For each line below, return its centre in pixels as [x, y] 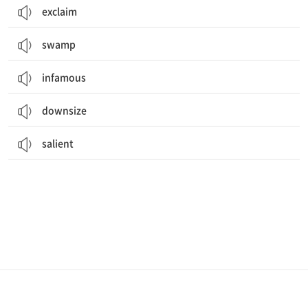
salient [58, 143]
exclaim [59, 11]
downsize [64, 110]
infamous [64, 77]
